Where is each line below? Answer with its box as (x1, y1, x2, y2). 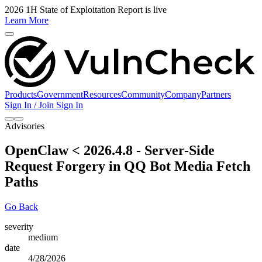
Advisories (5, 120, 44, 131)
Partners (201, 89, 231, 99)
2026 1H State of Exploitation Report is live (5, 5, 167, 15)
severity (5, 222, 33, 232)
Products (5, 89, 37, 99)
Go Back (5, 202, 38, 212)
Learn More (5, 15, 49, 25)
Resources (83, 89, 121, 99)
